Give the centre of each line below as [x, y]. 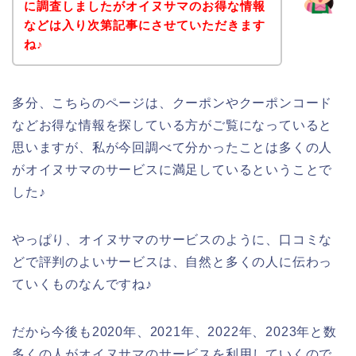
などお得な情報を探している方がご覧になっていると [172, 125]
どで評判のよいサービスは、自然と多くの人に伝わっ [172, 261]
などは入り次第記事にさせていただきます [144, 25]
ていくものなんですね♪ [82, 284]
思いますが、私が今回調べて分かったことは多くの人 [172, 147]
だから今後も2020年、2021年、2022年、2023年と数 [174, 331]
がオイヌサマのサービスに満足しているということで [172, 169]
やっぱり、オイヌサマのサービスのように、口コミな [172, 239]
